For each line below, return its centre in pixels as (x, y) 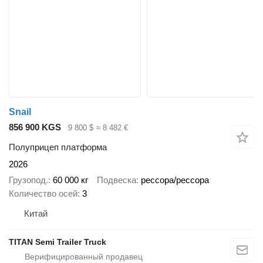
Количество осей (43, 193)
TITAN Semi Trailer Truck (58, 242)
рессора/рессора (175, 180)
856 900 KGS (35, 127)
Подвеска (117, 180)
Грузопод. (28, 180)
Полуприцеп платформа (58, 147)
